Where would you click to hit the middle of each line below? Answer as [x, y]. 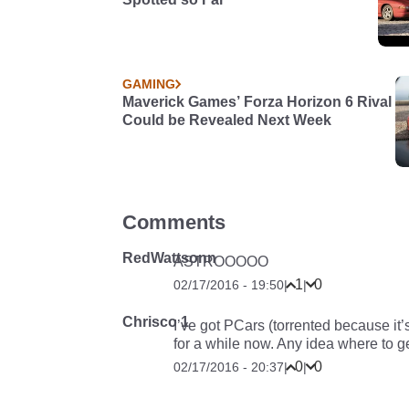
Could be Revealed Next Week [227, 120]
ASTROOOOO [221, 262]
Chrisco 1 [156, 322]
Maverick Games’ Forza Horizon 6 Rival [257, 102]
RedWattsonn [169, 258]
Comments [174, 222]
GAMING [149, 84]
